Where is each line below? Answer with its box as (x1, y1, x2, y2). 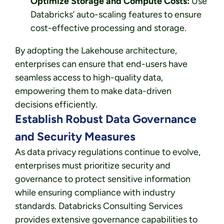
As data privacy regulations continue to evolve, (15, 146, 200, 158)
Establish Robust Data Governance (15, 112, 196, 126)
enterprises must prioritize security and (15, 160, 170, 171)
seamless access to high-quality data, (15, 72, 163, 83)
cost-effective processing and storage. (30, 22, 186, 34)
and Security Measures (15, 129, 135, 144)
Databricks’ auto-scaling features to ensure (30, 9, 201, 20)
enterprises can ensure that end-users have (15, 58, 187, 70)
